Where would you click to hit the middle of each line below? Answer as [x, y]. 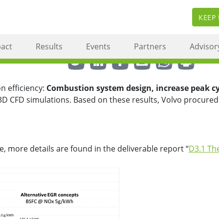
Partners [150, 46]
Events [98, 46]
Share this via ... [44, 61]
